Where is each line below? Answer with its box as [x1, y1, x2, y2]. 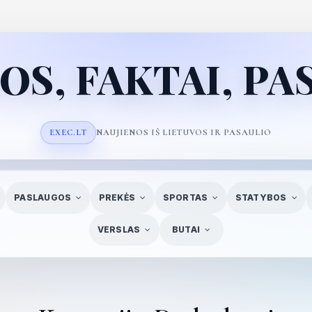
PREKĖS [98, 192, 136, 203]
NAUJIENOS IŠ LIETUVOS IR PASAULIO [95, 127, 272, 138]
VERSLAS [97, 224, 141, 235]
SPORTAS [162, 192, 208, 203]
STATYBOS [235, 192, 287, 203]
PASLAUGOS [14, 192, 72, 203]
